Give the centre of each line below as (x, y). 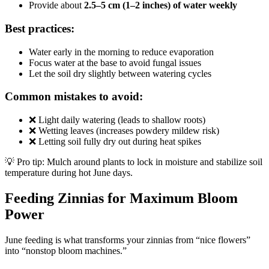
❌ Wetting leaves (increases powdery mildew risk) (124, 131)
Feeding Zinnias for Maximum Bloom (121, 198)
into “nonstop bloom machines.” (66, 250)
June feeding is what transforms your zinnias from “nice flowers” (128, 240)
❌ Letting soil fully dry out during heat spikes (115, 142)
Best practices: (40, 28)
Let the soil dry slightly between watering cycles (120, 73)
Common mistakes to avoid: (74, 97)
